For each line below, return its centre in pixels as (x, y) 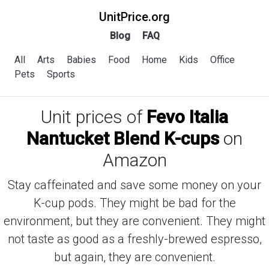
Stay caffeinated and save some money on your (134, 185)
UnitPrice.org (134, 17)
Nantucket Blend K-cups (123, 138)
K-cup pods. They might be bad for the (134, 203)
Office (222, 60)
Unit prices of (94, 117)
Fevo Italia (187, 117)
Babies (81, 60)
